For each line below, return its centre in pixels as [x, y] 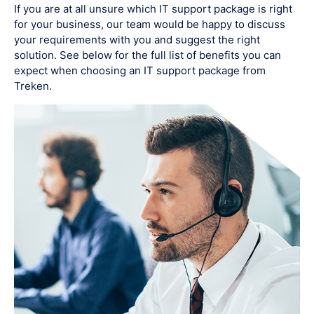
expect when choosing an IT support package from [140, 71]
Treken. [33, 86]
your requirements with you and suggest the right [137, 40]
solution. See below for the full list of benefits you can [148, 55]
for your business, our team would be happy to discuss [150, 25]
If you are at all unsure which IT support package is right [153, 9]
